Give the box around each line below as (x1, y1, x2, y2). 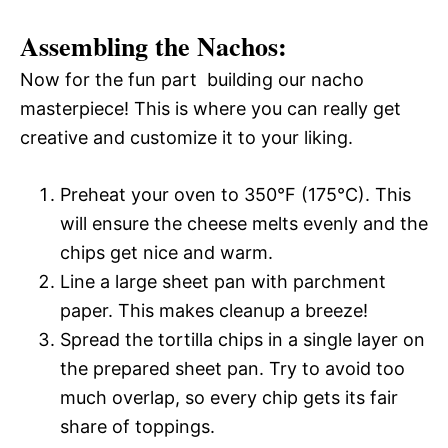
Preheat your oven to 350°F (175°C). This (60, 183, 411, 205)
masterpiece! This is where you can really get (20, 97, 401, 119)
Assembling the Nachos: (20, 26, 287, 65)
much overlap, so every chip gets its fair (60, 386, 398, 408)
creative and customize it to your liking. (20, 126, 353, 148)
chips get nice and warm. (60, 241, 273, 263)
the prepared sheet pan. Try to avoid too (60, 357, 405, 379)
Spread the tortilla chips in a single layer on (60, 328, 425, 350)
